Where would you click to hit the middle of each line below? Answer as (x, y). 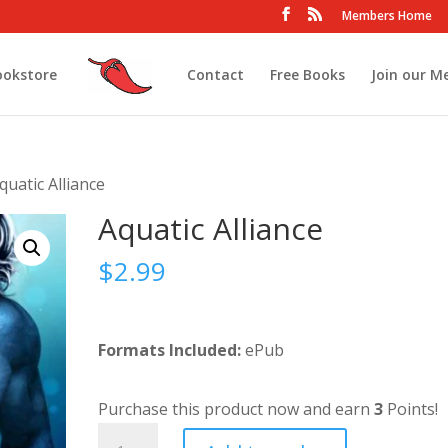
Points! (411, 409)
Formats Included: (170, 350)
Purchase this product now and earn (236, 409)
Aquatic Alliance (211, 228)
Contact (215, 74)
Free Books (307, 74)
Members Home (386, 15)
